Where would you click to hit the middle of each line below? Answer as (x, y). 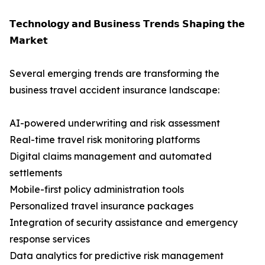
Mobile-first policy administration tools (97, 190)
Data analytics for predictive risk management (117, 256)
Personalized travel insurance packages (101, 206)
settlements (36, 173)
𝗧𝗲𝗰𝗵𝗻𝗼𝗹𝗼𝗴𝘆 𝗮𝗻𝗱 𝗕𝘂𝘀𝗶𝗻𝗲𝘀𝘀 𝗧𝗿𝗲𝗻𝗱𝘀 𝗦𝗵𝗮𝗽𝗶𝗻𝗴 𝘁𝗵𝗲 (127, 24)
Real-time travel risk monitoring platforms (105, 140)
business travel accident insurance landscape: (114, 90)
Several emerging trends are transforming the (114, 74)
